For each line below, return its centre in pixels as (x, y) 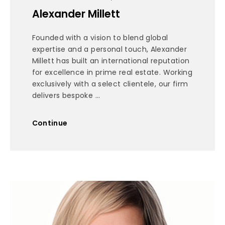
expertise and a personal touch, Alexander (109, 49)
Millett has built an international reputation (111, 61)
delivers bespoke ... (66, 96)
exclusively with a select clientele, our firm (110, 84)
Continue (50, 123)
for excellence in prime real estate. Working (112, 73)
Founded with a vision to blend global (100, 38)
